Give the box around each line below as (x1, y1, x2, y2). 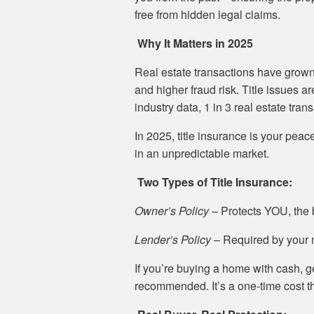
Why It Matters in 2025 (135, 35, 253, 51)
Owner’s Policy (135, 203, 209, 219)
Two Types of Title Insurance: (135, 174, 292, 190)
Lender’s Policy (135, 231, 211, 247)
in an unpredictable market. (135, 145, 269, 161)
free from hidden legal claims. (135, 6, 280, 22)
